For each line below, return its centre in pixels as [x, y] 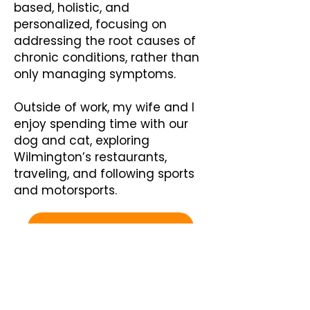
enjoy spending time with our [101, 124]
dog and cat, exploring [82, 140]
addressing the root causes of [105, 41]
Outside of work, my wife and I [104, 107]
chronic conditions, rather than [107, 57]
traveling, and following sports [104, 174]
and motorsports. [65, 190]
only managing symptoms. [95, 74]
